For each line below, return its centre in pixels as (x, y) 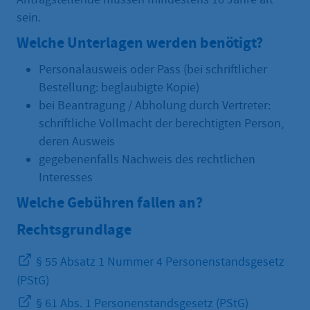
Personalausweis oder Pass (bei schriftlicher (153, 70)
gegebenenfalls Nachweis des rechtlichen (147, 160)
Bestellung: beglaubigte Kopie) (119, 88)
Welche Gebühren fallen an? (110, 203)
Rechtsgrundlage (74, 230)
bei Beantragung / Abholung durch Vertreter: (155, 106)
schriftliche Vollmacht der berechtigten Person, (161, 124)
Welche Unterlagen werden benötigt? (140, 42)
